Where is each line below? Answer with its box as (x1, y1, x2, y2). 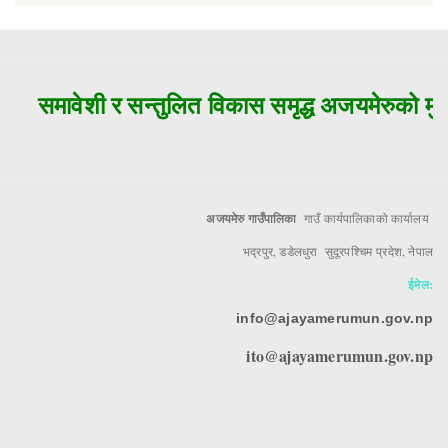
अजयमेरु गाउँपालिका (206, 209, 301, 227)
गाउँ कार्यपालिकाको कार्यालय (300, 209, 433, 226)
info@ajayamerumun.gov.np (236, 310, 433, 327)
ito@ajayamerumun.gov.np (246, 343, 433, 367)
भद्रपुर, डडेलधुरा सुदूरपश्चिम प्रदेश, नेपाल (243, 243, 433, 260)
